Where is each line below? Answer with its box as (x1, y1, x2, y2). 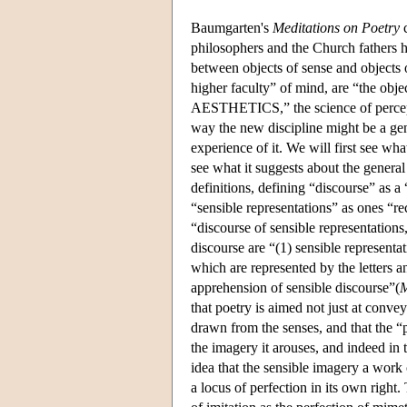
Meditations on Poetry (273, 19, 400, 35)
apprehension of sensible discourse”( (191, 279, 400, 295)
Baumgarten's (191, 19, 273, 35)
